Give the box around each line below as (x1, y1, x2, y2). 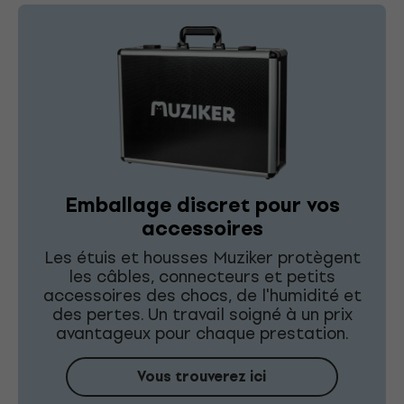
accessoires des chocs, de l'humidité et (42, 281, 362, 308)
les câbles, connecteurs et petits (69, 262, 335, 289)
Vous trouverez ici (137, 363, 267, 389)
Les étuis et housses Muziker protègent (43, 243, 361, 271)
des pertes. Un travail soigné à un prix (51, 300, 353, 327)
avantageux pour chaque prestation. (55, 319, 349, 346)
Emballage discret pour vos (64, 188, 340, 222)
